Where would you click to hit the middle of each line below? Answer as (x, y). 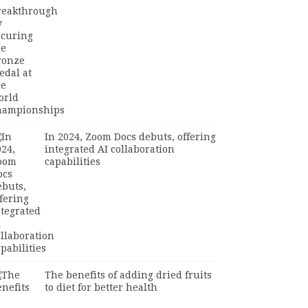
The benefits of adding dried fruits (128, 275)
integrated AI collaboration (109, 149)
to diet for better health (101, 287)
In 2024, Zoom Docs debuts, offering (130, 137)
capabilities (72, 162)
